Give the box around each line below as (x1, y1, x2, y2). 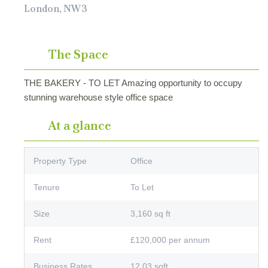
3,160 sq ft (130, 208, 170, 218)
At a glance (48, 117, 111, 133)
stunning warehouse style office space (24, 92, 173, 102)
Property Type (33, 156, 87, 166)
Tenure (33, 182, 60, 192)
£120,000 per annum (130, 234, 210, 245)
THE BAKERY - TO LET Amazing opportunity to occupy (24, 77, 242, 88)
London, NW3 (24, 2, 87, 15)
